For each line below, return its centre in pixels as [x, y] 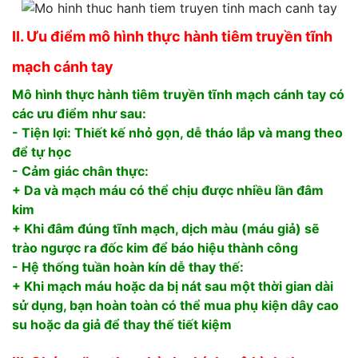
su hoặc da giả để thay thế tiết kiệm [122, 324]
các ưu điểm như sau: [79, 113]
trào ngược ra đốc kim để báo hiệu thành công [155, 247]
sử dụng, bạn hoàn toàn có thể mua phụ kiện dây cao [175, 305]
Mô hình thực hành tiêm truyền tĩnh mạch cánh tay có [178, 94]
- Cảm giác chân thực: [80, 171]
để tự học [42, 151]
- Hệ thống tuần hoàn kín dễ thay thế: [128, 267]
